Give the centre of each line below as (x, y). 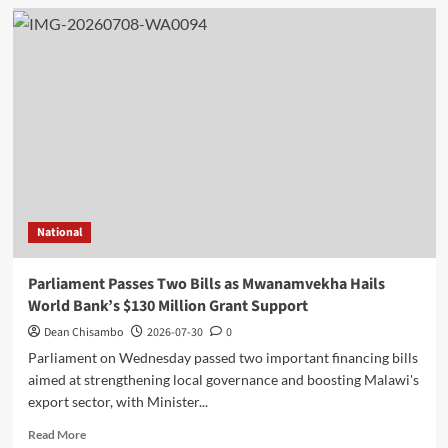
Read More (56, 435)
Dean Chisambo (83, 333)
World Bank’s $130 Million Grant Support (167, 306)
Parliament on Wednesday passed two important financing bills (222, 358)
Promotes (111, 26)
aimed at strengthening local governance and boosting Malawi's (223, 380)
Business (107, 140)
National (59, 233)
